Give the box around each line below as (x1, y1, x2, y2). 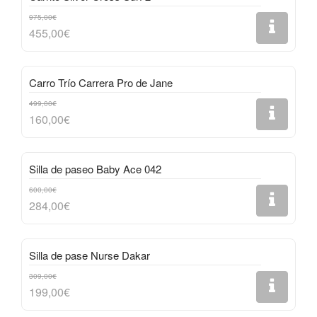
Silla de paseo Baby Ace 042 (29, 161, 161, 176)
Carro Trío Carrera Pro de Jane (29, 75, 173, 90)
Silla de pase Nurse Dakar (29, 248, 150, 263)
